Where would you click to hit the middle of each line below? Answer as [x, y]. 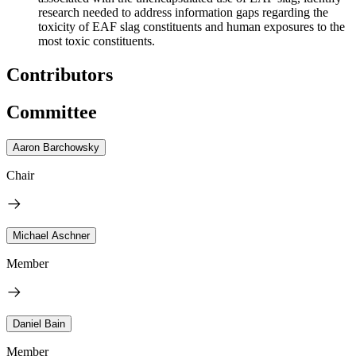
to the [329, 26]
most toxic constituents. [97, 41]
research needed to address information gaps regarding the [183, 12]
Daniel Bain [39, 323]
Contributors [60, 74]
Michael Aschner [51, 235]
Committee [52, 112]
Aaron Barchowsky [56, 147]
